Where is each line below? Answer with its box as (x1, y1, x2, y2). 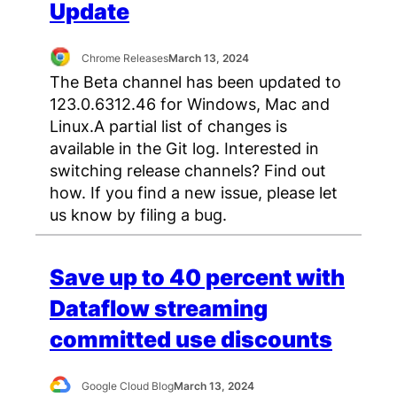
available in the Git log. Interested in (50, 137, 319, 158)
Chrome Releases (82, 51, 169, 66)
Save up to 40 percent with (50, 263, 345, 291)
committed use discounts (50, 325, 332, 353)
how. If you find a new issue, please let (50, 182, 338, 202)
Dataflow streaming (50, 294, 268, 322)
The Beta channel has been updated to (50, 71, 341, 91)
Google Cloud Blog (82, 379, 175, 393)
